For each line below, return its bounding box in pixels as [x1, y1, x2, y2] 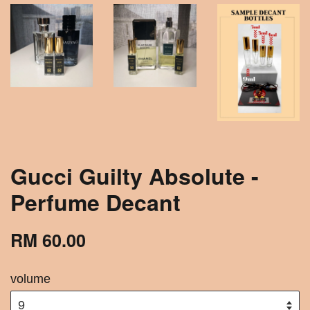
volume [10, 271, 51, 286]
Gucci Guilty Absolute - [10, 159, 259, 192]
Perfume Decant [10, 185, 181, 218]
